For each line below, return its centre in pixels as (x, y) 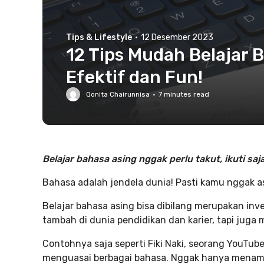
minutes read (186, 94)
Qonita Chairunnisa (118, 94)
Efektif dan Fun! (134, 77)
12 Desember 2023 (177, 37)
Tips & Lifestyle (99, 37)
